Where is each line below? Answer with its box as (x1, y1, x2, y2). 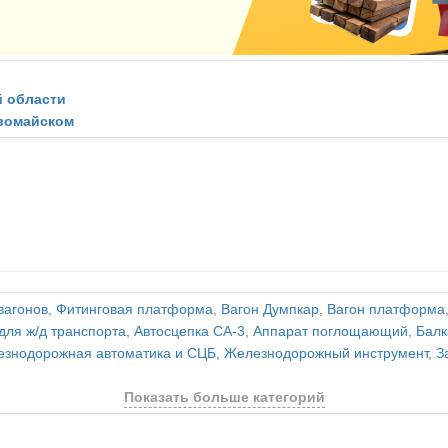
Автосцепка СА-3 (134, 324, 245, 339)
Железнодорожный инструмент (224, 346, 428, 361)
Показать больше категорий (123, 390, 325, 405)
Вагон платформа (327, 302, 445, 317)
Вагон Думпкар (221, 302, 319, 317)
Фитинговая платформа (56, 302, 213, 317)
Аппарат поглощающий (253, 324, 408, 339)
